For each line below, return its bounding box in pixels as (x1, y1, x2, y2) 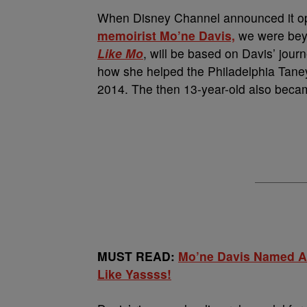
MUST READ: (97, 247, 178, 265)
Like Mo (97, 45, 143, 62)
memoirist (97, 27, 160, 44)
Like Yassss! (97, 265, 171, 282)
